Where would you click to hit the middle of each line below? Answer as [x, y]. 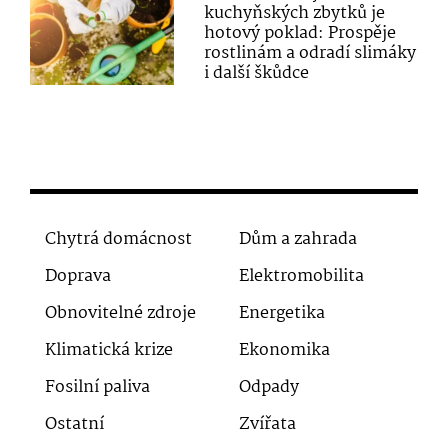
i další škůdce [257, 74]
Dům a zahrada [298, 239]
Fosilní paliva [97, 387]
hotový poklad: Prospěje [300, 34]
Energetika [282, 313]
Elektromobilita [301, 276]
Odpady [269, 387]
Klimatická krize [109, 350]
